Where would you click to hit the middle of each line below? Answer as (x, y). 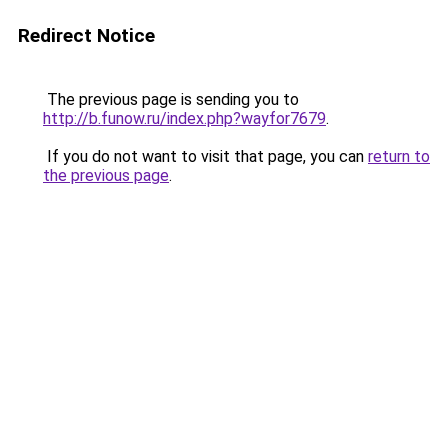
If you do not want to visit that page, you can (205, 156)
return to (399, 156)
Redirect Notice (86, 35)
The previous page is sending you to (171, 99)
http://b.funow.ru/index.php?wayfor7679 (184, 118)
